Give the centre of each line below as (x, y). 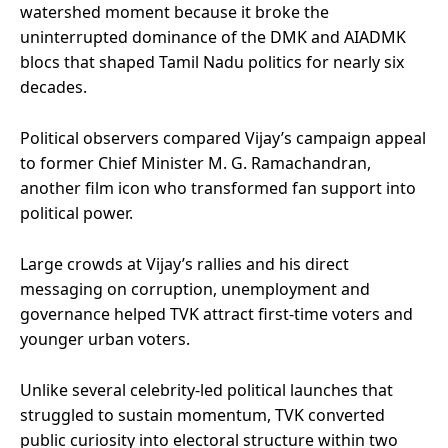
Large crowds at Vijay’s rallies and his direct (184, 263)
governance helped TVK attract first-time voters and (216, 313)
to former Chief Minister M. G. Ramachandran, (195, 162)
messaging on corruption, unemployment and (195, 288)
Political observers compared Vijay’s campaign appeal (223, 137)
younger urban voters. (105, 338)
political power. (76, 212)
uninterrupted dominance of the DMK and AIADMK (213, 36)
